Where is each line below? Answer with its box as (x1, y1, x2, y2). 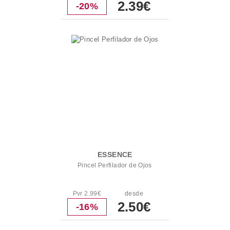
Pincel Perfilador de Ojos (78, 162, 152, 169)
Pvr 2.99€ (72, 190, 102, 197)
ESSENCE (98, 150, 132, 159)
